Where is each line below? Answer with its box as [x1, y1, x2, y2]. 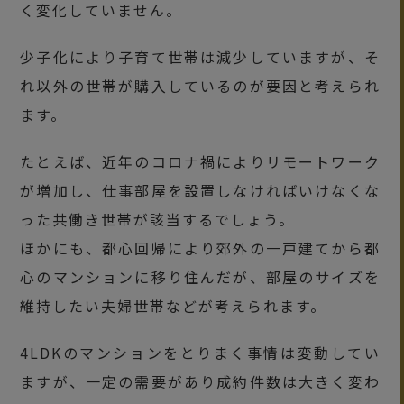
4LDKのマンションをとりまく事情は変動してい [20, 341, 381, 363]
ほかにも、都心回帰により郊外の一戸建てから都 [20, 236, 381, 259]
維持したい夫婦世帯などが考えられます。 [20, 294, 327, 317]
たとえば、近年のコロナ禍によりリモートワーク [20, 150, 381, 172]
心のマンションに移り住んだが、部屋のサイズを [20, 265, 381, 288]
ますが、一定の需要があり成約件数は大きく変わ [20, 370, 381, 392]
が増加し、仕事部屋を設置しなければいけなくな [20, 179, 381, 201]
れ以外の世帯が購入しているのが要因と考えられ [20, 74, 381, 96]
